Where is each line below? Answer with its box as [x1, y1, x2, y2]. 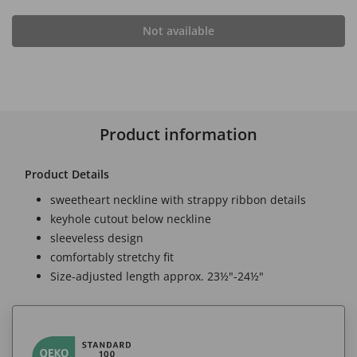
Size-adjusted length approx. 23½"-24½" [50, 269, 264, 284]
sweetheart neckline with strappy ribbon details [50, 192, 306, 207]
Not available [143, 23, 214, 38]
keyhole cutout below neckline [50, 211, 211, 226]
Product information [100, 124, 257, 145]
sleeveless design [50, 230, 143, 245]
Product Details [25, 167, 109, 182]
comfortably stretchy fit [50, 249, 174, 265]
